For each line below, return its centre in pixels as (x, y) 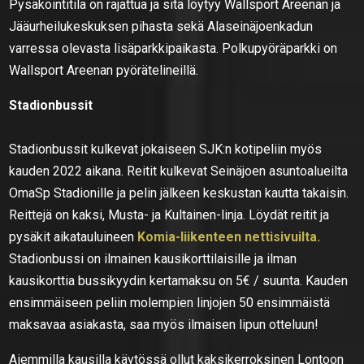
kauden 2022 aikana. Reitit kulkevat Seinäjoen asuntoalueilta (179, 171)
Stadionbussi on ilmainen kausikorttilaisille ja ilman (153, 258)
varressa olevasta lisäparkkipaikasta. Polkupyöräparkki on (173, 48)
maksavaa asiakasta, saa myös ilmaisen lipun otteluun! (164, 324)
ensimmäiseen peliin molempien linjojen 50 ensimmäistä (170, 302)
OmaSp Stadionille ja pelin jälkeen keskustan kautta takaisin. (179, 193)
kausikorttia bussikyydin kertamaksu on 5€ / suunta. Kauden (179, 280)
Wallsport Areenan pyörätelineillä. (104, 70)
